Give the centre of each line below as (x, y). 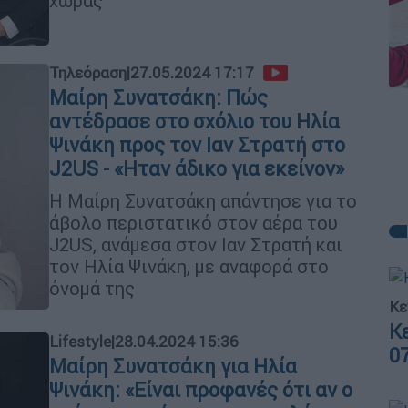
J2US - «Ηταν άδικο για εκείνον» (197, 169)
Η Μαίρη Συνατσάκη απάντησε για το (203, 201)
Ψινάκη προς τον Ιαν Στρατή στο (197, 145)
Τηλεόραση (88, 73)
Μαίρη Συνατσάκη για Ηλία (173, 367)
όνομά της (92, 288)
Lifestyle (80, 342)
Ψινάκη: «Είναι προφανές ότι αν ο (201, 390)
